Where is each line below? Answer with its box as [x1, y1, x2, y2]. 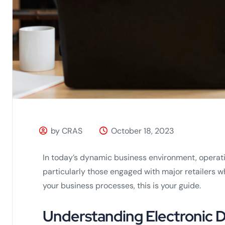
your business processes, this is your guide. [43, 180, 201, 191]
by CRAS [51, 125, 83, 136]
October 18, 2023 [110, 125, 174, 136]
